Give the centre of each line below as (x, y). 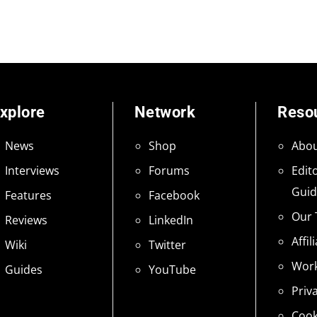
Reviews (26, 220)
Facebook (174, 195)
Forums (169, 171)
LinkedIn (171, 220)
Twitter (167, 245)
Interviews (32, 171)
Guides (24, 270)
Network (165, 112)
